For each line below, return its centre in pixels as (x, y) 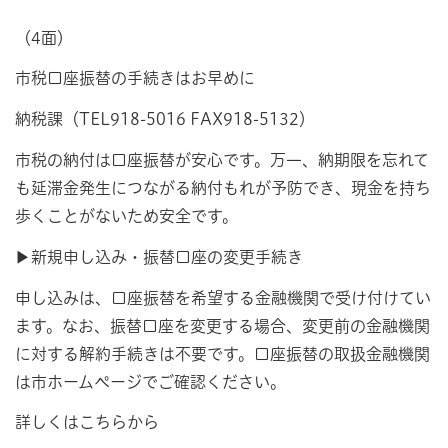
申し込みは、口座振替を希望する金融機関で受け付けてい (223, 297)
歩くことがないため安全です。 (126, 215)
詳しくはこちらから (87, 422)
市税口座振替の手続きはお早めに (135, 78)
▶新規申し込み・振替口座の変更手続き (159, 256)
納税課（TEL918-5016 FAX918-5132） (173, 119)
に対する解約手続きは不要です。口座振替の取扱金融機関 (222, 353)
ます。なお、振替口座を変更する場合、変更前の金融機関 (222, 325)
